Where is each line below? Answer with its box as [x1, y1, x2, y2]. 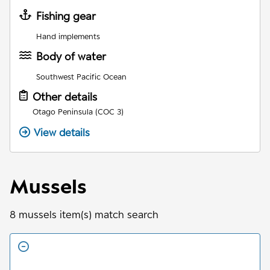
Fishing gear [36, 9, 96, 22]
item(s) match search [57, 208, 159, 221]
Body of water [36, 49, 106, 63]
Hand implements [36, 31, 100, 41]
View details [34, 126, 90, 139]
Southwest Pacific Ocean [36, 71, 127, 81]
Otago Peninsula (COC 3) [33, 106, 124, 116]
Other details [33, 90, 97, 103]
